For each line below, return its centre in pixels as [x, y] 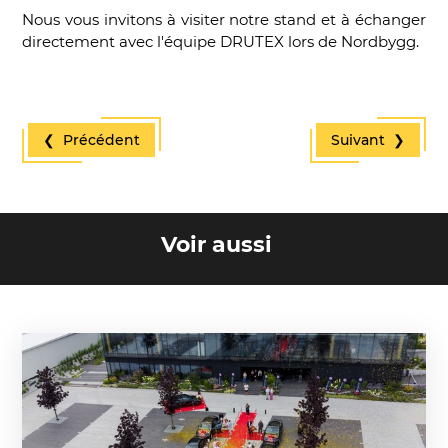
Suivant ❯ [368, 139]
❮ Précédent [91, 139]
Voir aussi [216, 244]
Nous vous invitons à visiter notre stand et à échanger [224, 19]
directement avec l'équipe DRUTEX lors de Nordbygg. [220, 41]
